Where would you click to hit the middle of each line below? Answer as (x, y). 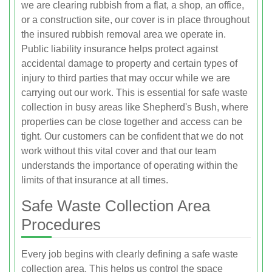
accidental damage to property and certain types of (129, 63)
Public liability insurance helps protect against (120, 49)
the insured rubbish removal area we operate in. (124, 34)
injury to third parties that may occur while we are (126, 78)
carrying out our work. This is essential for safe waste (134, 92)
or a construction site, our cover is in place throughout (135, 19)
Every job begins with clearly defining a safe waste (130, 254)
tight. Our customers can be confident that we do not (132, 136)
